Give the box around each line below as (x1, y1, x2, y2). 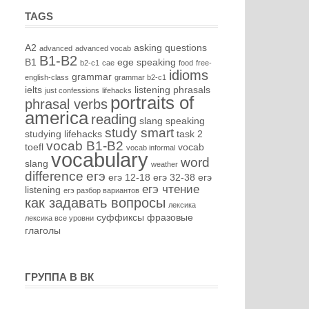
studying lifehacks (25, 128, 102, 139)
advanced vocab (75, 44, 131, 52)
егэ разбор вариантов (63, 186, 139, 195)
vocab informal (126, 143, 175, 152)
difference (25, 169, 83, 183)
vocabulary (51, 148, 148, 171)
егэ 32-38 (153, 172, 195, 183)
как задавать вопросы (25, 195, 166, 210)
